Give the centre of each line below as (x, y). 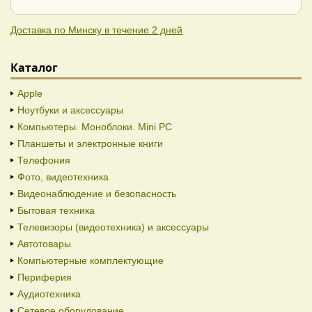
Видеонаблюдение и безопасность (97, 194)
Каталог (34, 68)
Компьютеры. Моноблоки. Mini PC (95, 127)
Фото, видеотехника (63, 177)
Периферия (45, 278)
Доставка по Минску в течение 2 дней (96, 30)
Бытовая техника (56, 211)
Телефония (44, 161)
